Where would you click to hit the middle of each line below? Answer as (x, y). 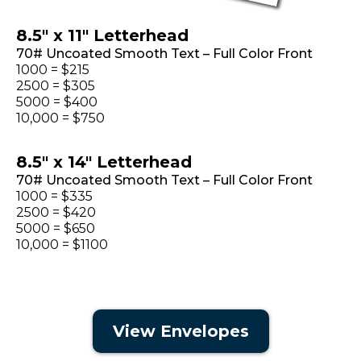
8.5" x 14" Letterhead (104, 162)
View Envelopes (180, 331)
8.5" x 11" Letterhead (102, 35)
